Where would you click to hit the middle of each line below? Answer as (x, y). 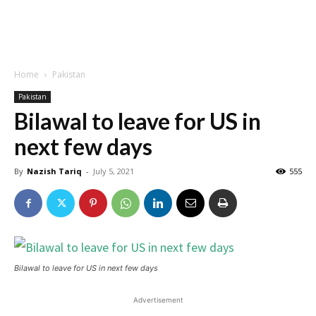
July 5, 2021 (114, 171)
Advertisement (158, 300)
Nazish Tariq (54, 171)
